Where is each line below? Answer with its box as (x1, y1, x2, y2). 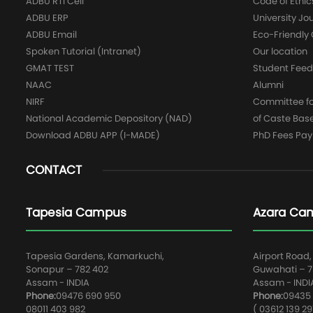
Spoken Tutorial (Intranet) (26, 45, 141, 58)
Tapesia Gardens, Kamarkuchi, (26, 249, 164, 263)
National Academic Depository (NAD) (26, 112, 192, 125)
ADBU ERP (26, 11, 68, 24)
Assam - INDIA (26, 276, 89, 289)
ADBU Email (26, 28, 77, 41)
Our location (253, 45, 307, 58)
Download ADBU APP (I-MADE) (26, 129, 160, 142)
